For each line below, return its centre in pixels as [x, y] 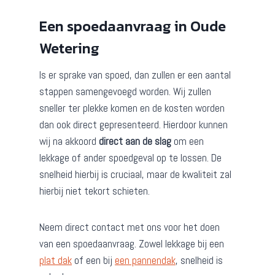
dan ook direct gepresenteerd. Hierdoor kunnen [134, 125]
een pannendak [145, 261]
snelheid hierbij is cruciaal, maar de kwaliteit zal [135, 175]
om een [188, 141]
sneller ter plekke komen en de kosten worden [132, 108]
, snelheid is [199, 261]
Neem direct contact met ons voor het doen [130, 227]
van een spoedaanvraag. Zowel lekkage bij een [132, 244]
